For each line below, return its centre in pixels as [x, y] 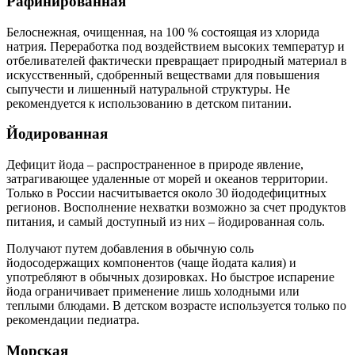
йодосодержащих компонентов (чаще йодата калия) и [151, 263]
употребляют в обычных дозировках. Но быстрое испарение [170, 277]
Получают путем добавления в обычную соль [130, 249]
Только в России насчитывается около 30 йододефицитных [166, 193]
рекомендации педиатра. [73, 320]
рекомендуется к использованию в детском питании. [149, 103]
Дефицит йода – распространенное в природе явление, [155, 165]
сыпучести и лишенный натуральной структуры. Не [148, 89]
